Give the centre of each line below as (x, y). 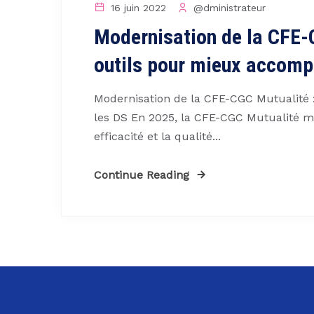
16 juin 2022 (137, 8)
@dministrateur (228, 8)
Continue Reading (142, 175)
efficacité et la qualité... (157, 137)
